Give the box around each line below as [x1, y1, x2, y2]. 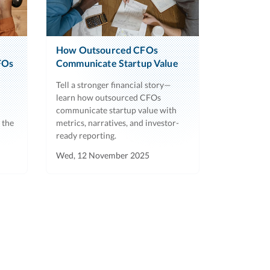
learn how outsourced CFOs [56, 92, 161, 102]
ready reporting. [56, 130, 116, 140]
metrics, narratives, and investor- [56, 117, 179, 128]
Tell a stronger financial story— [56, 79, 171, 90]
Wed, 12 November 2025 [56, 149, 149, 160]
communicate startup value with [56, 104, 177, 115]
